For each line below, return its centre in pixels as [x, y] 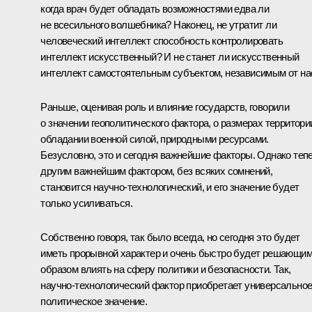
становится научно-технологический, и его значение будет [170, 187]
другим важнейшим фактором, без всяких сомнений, [157, 171]
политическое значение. [94, 301]
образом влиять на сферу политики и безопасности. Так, [166, 269]
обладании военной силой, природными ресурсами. [155, 139]
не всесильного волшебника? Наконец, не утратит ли [158, 24]
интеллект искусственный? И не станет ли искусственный [170, 56]
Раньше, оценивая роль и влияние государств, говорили [165, 107]
